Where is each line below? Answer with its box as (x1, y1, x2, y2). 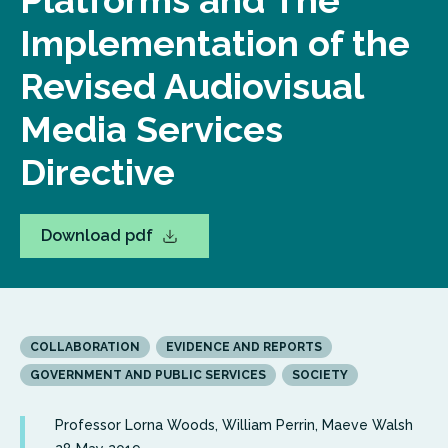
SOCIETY (292, 368, 348, 382)
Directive (20, 151, 175, 193)
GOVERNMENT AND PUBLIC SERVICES (30, 368, 266, 382)
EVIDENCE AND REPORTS (166, 340, 322, 354)
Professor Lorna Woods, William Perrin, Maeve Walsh (55, 417, 413, 433)
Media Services (20, 108, 283, 150)
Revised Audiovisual (20, 65, 363, 107)
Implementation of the (20, 22, 410, 64)
